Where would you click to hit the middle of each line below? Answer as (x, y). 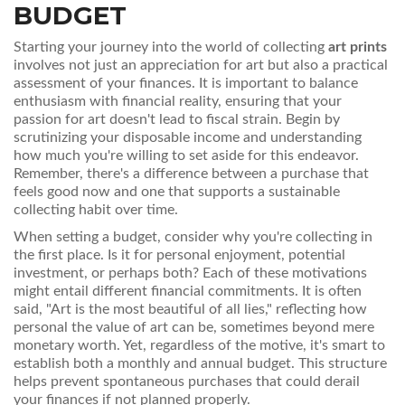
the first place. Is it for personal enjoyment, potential (179, 255)
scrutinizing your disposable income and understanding (188, 138)
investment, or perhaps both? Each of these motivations (190, 273)
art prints (358, 47)
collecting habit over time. (96, 210)
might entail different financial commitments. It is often (188, 292)
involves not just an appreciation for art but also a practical (201, 66)
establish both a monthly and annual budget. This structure (200, 364)
